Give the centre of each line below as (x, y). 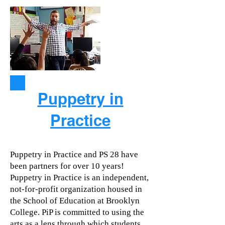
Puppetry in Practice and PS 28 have (74, 154)
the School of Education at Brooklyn (75, 201)
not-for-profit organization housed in (76, 189)
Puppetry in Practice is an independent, (79, 178)
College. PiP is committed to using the (77, 212)
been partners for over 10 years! (67, 166)
